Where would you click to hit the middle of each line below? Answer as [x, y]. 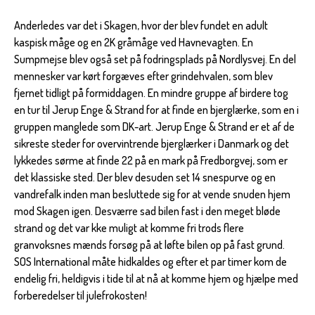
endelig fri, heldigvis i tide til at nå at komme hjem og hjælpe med [156, 278]
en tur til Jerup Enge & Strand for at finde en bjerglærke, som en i [156, 109]
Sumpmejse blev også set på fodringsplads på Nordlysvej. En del [155, 59]
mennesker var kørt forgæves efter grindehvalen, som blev [143, 76]
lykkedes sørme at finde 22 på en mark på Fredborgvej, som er [151, 160]
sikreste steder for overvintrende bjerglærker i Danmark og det [152, 143]
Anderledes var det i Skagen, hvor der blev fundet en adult [141, 25]
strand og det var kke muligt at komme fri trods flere [129, 227]
